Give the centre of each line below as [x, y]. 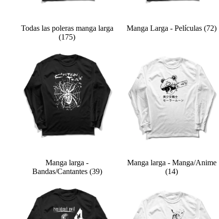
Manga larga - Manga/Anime [172, 163]
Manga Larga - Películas [165, 28]
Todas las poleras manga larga [67, 28]
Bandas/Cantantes [61, 171]
